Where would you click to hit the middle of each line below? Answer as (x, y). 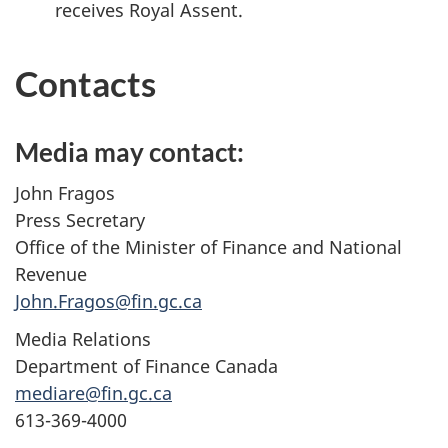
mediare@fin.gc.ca (93, 393)
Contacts (85, 83)
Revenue (51, 273)
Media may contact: (129, 152)
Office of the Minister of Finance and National (208, 246)
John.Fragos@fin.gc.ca (108, 300)
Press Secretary (80, 219)
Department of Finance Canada (146, 366)
